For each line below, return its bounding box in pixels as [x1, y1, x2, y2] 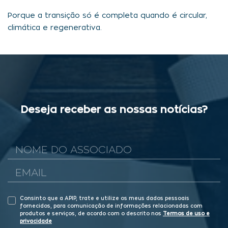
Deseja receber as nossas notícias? [20, 105, 208, 116]
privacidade [20, 219, 52, 224]
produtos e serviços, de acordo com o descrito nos [20, 211, 163, 217]
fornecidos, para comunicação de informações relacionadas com [20, 204, 203, 209]
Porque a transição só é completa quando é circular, [8, 12, 207, 20]
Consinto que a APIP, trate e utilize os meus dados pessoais [20, 196, 189, 202]
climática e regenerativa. [8, 24, 102, 32]
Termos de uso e [163, 211, 210, 217]
